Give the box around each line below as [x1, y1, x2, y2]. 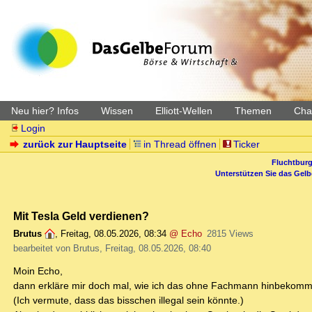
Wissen [101, 105, 133, 116]
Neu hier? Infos [11, 105, 79, 116]
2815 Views [206, 228, 253, 240]
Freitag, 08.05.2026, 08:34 [61, 228, 166, 240]
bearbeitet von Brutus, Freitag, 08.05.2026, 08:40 [13, 243, 211, 254]
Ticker [233, 139, 260, 150]
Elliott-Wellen [155, 105, 212, 116]
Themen [235, 105, 272, 116]
